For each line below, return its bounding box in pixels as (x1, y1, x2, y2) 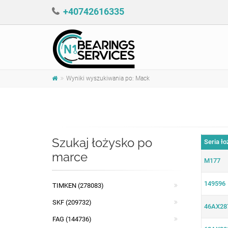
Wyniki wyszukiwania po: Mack (66, 75, 150, 82)
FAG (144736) (52, 215, 92, 223)
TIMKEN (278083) (52, 182, 104, 189)
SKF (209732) (52, 198, 92, 206)
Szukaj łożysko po (52, 135, 152, 150)
